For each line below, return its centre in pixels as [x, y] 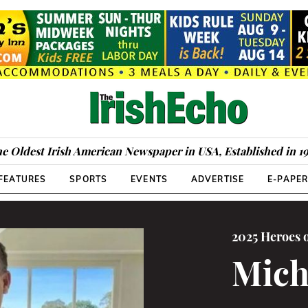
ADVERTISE [218, 179]
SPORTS [89, 179]
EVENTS [149, 179]
